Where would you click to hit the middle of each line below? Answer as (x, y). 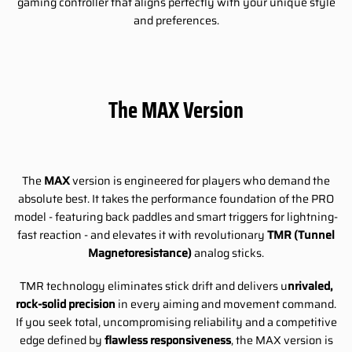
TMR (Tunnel (301, 235)
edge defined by (62, 340)
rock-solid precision (66, 304)
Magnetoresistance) (140, 253)
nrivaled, (310, 286)
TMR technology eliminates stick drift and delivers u (153, 286)
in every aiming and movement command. (226, 304)
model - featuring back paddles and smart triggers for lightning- (176, 217)
